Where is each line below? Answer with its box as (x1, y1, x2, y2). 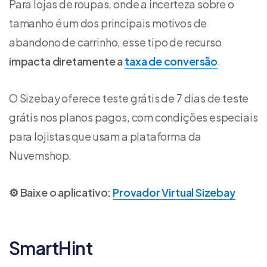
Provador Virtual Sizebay (113, 185, 235, 200)
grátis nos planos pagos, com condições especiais (9, 110, 258, 125)
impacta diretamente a (9, 54, 125, 69)
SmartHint (9, 237, 93, 260)
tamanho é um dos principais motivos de (9, 16, 207, 30)
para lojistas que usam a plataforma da (9, 129, 202, 144)
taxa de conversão (125, 54, 218, 69)
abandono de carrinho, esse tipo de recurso (9, 35, 222, 49)
